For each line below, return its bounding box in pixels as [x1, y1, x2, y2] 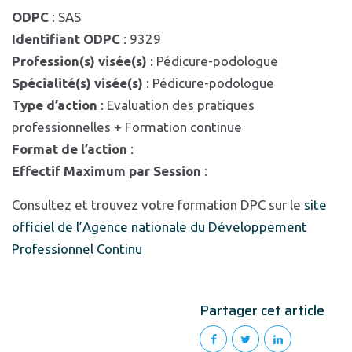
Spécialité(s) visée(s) [12, 75, 143, 90]
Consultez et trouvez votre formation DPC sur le [12, 197, 304, 212]
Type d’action [12, 97, 97, 112]
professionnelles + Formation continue [12, 119, 242, 134]
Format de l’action [12, 141, 127, 156]
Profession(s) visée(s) [12, 53, 147, 68]
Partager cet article [200, 299, 324, 321]
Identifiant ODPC [12, 31, 120, 46]
